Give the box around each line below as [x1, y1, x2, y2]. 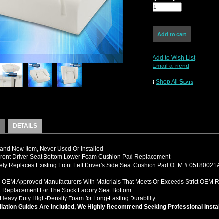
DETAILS [13, 122, 37, 129]
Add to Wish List [153, 54, 195, 61]
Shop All [156, 78, 179, 85]
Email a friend [153, 63, 189, 69]
